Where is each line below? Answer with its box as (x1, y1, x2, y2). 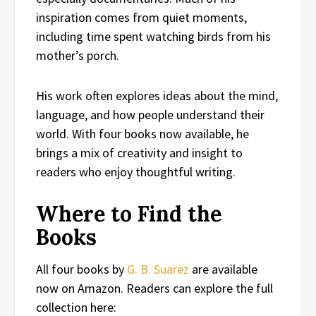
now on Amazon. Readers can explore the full (36, 280, 273, 297)
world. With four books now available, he (36, 126, 249, 142)
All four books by (36, 261, 127, 278)
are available (189, 261, 257, 278)
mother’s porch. (36, 47, 119, 64)
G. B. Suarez (127, 261, 189, 278)
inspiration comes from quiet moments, (36, 9, 247, 26)
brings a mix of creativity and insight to (36, 145, 243, 162)
